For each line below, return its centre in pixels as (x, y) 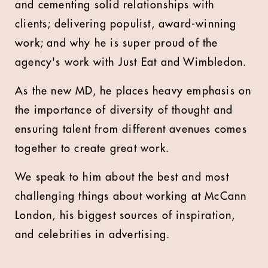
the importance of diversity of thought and (124, 110)
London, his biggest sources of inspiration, (125, 215)
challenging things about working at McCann (131, 196)
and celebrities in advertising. (93, 234)
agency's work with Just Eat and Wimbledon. (131, 62)
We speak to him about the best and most (122, 177)
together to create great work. (92, 148)
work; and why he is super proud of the (117, 43)
